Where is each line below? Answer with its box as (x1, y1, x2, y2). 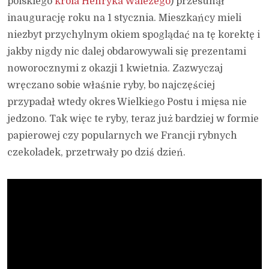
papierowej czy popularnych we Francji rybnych (7, 130, 237, 141)
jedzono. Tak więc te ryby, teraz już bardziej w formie (7, 113, 259, 124)
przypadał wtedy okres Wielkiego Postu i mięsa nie (7, 96, 247, 107)
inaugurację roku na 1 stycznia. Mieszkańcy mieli (7, 12, 241, 23)
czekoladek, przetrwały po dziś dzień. (7, 147, 186, 158)
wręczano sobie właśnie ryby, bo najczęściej (7, 79, 215, 91)
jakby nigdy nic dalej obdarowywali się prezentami (7, 46, 246, 57)
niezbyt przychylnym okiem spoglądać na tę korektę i (7, 29, 260, 40)
